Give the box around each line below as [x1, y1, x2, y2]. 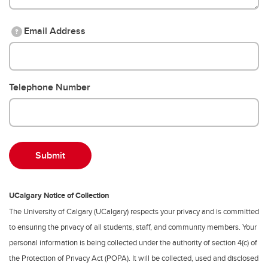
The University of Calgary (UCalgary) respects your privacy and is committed [9, 206, 259, 217]
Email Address [24, 24, 86, 38]
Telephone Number [9, 80, 90, 94]
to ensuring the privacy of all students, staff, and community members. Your [9, 221, 257, 232]
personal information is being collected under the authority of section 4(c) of [9, 237, 257, 248]
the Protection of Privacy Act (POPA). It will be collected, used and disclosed [9, 252, 258, 263]
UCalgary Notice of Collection [9, 190, 109, 201]
